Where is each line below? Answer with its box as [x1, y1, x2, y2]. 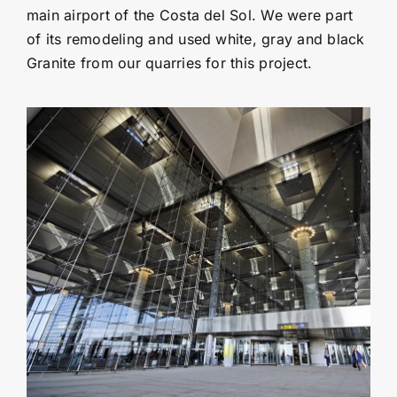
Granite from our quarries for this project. [26, 53, 313, 72]
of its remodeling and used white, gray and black [26, 29, 365, 48]
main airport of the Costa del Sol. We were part [26, 5, 354, 24]
